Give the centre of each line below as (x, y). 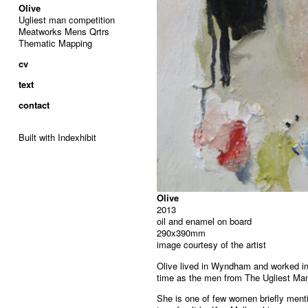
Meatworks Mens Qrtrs (64, 31)
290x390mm (181, 233)
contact (34, 105)
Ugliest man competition (67, 20)
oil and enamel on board (204, 221)
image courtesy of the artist (211, 244)
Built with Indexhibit (57, 137)
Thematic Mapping (55, 43)
